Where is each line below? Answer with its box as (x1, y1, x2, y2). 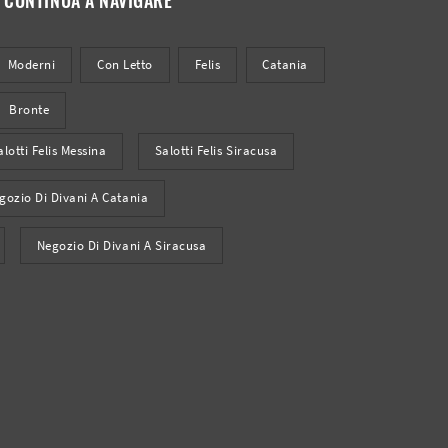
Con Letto (97, 57, 153, 73)
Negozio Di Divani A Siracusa (36, 237, 207, 253)
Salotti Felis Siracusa (154, 143, 278, 159)
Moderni (7, 57, 56, 73)
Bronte (9, 102, 50, 118)
